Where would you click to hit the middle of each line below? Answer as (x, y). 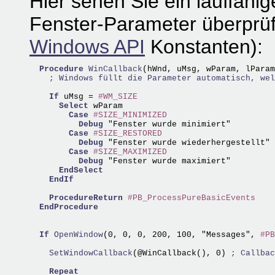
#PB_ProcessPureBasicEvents (192, 198)
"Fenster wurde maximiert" (167, 161)
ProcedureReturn (86, 198)
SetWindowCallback (81, 253)
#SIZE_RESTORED (128, 134)
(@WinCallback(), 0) (182, 253)
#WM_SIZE (118, 97)
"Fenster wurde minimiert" (167, 124)
